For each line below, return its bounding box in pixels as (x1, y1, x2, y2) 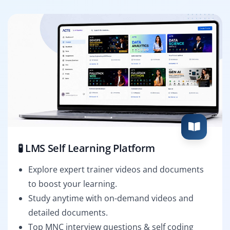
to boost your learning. (28, 178, 117, 189)
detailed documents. (28, 206, 108, 218)
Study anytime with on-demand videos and (28, 192, 194, 204)
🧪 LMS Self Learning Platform (18, 141, 155, 155)
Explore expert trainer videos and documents (28, 163, 204, 175)
